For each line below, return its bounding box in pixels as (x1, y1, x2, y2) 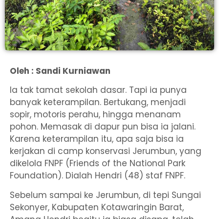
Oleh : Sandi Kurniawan (10, 65, 110, 77)
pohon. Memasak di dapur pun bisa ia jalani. (10, 121, 196, 133)
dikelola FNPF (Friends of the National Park (10, 157, 185, 170)
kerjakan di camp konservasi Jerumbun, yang (10, 145, 201, 157)
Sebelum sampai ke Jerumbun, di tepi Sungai (10, 189, 201, 201)
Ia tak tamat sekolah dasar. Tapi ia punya (10, 84, 187, 96)
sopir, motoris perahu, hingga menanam (10, 109, 181, 121)
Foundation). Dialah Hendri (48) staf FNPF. (10, 170, 185, 182)
